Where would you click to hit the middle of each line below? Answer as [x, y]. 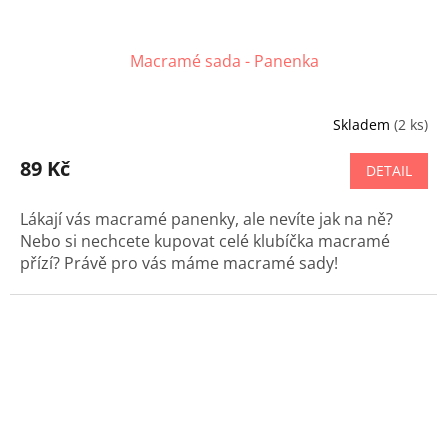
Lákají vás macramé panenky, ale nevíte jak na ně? [206, 219]
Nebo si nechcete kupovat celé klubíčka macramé [205, 241]
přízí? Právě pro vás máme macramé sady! [179, 263]
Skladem [363, 124]
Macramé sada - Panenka [224, 61]
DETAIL [389, 171]
